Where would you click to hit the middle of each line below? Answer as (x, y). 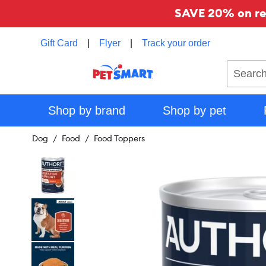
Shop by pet (194, 110)
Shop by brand (86, 110)
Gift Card (59, 43)
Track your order (176, 43)
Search (241, 65)
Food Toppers (119, 138)
